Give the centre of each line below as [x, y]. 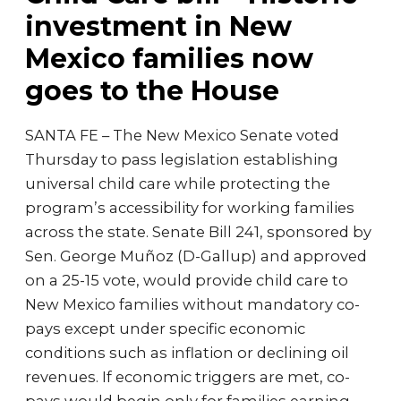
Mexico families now [169, 59]
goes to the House [152, 91]
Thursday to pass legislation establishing [182, 159]
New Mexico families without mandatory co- [192, 304]
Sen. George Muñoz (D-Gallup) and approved [196, 256]
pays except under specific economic [165, 328]
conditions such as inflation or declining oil [187, 353]
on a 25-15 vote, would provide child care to [187, 280]
